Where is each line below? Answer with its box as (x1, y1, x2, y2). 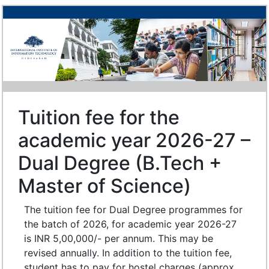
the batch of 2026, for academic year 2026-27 (24, 217, 237, 230)
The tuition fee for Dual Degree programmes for (24, 203, 243, 216)
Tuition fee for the (18, 105, 180, 129)
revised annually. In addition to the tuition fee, (24, 246, 232, 259)
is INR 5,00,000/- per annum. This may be (24, 232, 213, 244)
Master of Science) (18, 174, 191, 198)
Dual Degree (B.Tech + (18, 151, 222, 175)
